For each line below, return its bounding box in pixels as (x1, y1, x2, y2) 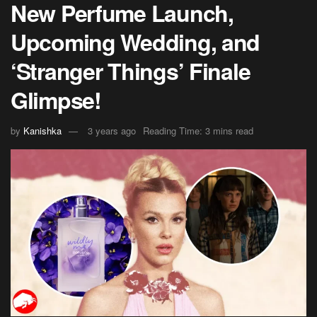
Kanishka (23, 124, 62, 138)
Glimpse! (11, 83, 101, 116)
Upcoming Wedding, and (11, 25, 260, 58)
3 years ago (88, 124, 136, 138)
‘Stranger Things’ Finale (11, 54, 250, 87)
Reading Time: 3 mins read (143, 124, 253, 138)
